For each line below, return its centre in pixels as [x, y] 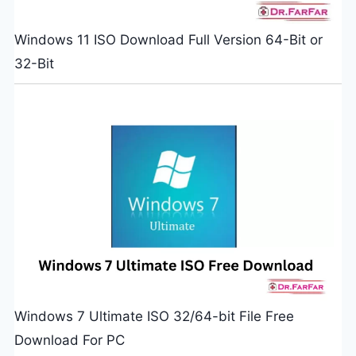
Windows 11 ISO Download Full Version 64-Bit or [168, 40]
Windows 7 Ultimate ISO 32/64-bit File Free [154, 316]
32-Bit [34, 64]
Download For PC [69, 340]
